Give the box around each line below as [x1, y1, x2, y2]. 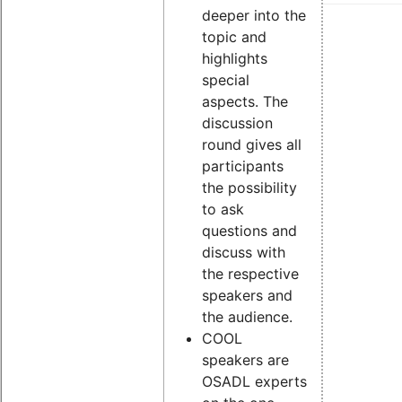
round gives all [201, 135, 301, 154]
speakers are [201, 351, 289, 370]
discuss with [201, 243, 285, 262]
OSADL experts [201, 372, 307, 391]
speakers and [201, 286, 293, 305]
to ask [201, 200, 244, 219]
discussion [201, 114, 273, 133]
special [201, 71, 249, 90]
